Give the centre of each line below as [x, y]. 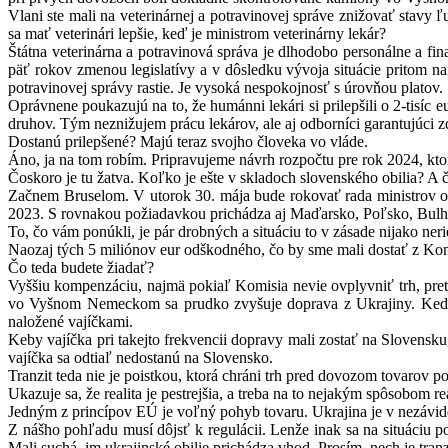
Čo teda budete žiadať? [81, 268]
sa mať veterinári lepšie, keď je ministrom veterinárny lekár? [197, 34]
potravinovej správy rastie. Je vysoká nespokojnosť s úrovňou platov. [225, 88]
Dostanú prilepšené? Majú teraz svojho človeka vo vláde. [188, 142]
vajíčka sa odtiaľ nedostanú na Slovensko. [140, 358]
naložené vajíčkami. [70, 322]
